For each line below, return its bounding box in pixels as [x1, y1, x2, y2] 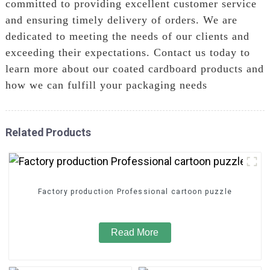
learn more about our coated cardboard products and [5, 62, 264, 75]
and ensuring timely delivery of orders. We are [5, 13, 237, 26]
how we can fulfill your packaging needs [5, 78, 207, 91]
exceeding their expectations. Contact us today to [5, 46, 250, 58]
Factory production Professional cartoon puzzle [37, 187, 233, 196]
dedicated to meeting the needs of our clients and [5, 30, 250, 42]
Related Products [5, 125, 91, 139]
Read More [111, 227, 159, 238]
